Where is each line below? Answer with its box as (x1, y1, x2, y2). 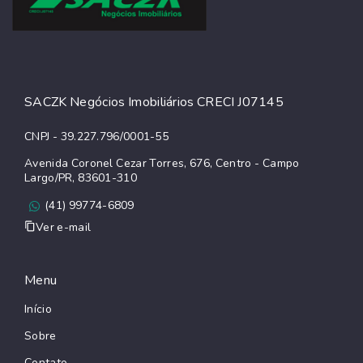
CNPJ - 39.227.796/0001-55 (24, 129, 169, 144)
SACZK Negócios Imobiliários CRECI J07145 (24, 93, 284, 111)
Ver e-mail (36, 219, 92, 235)
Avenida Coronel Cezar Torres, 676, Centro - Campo (24, 156, 300, 171)
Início (24, 301, 52, 317)
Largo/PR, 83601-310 (24, 170, 137, 186)
